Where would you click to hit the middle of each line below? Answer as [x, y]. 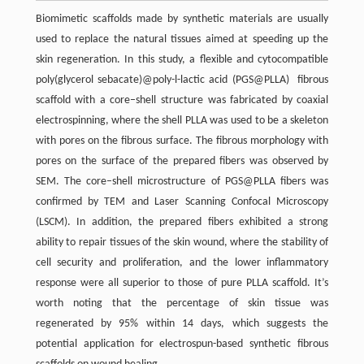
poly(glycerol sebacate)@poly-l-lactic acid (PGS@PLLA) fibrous [182, 80]
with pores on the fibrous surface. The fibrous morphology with [182, 141]
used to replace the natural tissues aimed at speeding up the [182, 40]
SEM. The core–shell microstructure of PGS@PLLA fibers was [182, 182]
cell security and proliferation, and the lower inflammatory [182, 263]
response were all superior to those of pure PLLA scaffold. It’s [182, 284]
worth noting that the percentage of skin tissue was [182, 304]
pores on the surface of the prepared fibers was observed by [182, 162]
